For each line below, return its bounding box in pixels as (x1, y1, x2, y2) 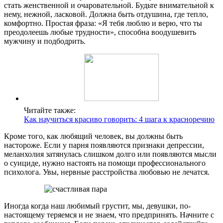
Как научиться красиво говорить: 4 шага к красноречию (24, 114, 215, 123)
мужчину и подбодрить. (4, 36, 86, 45)
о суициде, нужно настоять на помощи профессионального (4, 158, 206, 167)
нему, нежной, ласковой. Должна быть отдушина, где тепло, (4, 9, 208, 18)
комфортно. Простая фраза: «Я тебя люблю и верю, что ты (4, 18, 202, 27)
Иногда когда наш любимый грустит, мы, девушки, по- (4, 201, 191, 210)
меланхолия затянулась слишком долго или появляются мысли (4, 149, 217, 158)
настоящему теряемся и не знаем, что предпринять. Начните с (4, 210, 214, 219)
